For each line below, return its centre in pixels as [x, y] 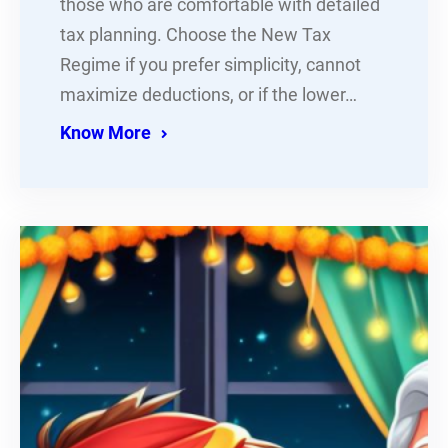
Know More [105, 132]
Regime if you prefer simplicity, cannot [210, 64]
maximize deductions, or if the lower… [208, 94]
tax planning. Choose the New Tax [195, 34]
